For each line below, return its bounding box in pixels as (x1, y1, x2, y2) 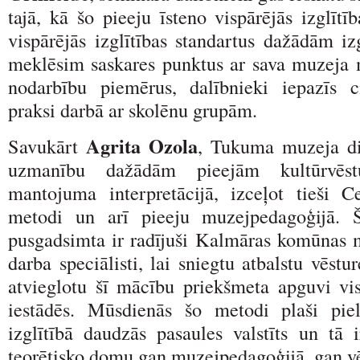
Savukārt (8, 132, 86, 159)
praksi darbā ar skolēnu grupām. (8, 96, 257, 123)
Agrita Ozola (86, 131, 198, 160)
